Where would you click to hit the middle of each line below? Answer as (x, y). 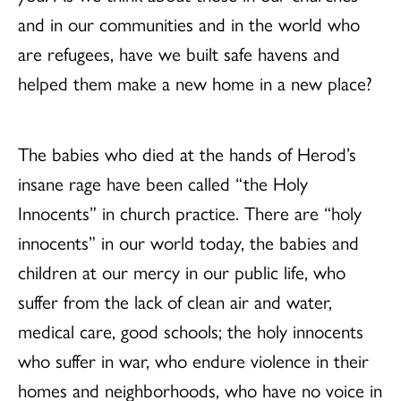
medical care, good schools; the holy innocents (191, 330)
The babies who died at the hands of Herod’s (187, 153)
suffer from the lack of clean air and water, (175, 300)
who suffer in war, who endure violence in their (193, 359)
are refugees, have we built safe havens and (179, 52)
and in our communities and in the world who (189, 23)
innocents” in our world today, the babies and (188, 241)
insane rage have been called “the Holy (163, 182)
